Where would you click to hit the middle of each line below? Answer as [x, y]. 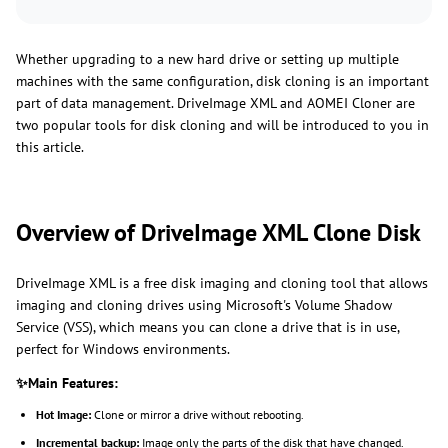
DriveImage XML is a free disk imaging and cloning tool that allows [222, 283]
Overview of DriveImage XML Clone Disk [218, 233]
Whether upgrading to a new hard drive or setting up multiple [207, 59]
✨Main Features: [67, 383]
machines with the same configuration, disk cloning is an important [222, 81]
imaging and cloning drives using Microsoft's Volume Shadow [204, 305]
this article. [50, 147]
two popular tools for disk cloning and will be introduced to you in [222, 125]
